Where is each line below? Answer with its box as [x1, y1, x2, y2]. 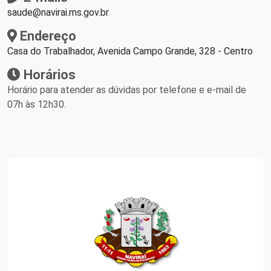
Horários [21, 67, 76, 82]
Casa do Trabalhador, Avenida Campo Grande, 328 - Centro [7, 45, 253, 57]
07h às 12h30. [7, 99, 66, 110]
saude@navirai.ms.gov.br [7, 7, 109, 18]
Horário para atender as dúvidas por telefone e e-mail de [7, 84, 246, 96]
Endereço [17, 28, 76, 44]
